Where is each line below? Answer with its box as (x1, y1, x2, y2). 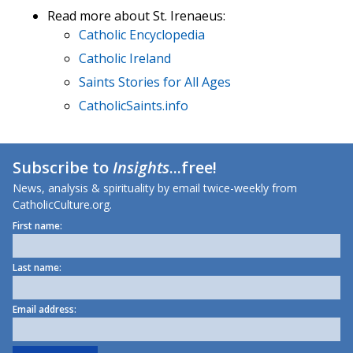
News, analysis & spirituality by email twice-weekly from (13, 180, 297, 196)
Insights (113, 157, 169, 179)
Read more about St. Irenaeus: (47, 7, 225, 25)
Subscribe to (13, 157, 113, 179)
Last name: (13, 261, 61, 275)
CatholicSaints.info (79, 97, 188, 115)
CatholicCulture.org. (13, 197, 112, 213)
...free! (169, 157, 217, 179)
